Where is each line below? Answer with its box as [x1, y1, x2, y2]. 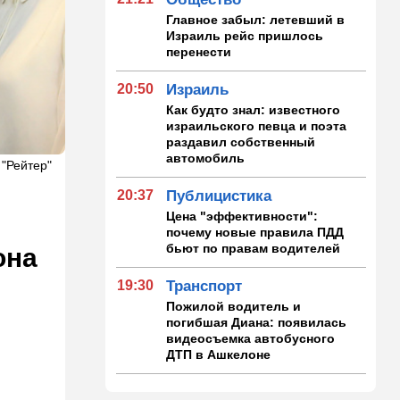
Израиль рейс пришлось [166, 28, 324, 43]
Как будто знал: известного [166, 102, 341, 117]
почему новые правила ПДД [166, 224, 345, 239]
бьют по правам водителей [166, 240, 341, 255]
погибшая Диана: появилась [166, 314, 347, 329]
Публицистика [166, 187, 272, 204]
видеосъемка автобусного [166, 330, 336, 346]
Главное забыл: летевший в [166, 12, 346, 27]
